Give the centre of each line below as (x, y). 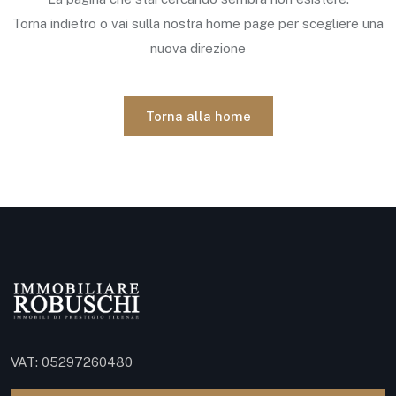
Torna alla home (198, 116)
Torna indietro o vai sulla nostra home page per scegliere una (198, 23)
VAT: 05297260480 (72, 362)
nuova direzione (198, 48)
